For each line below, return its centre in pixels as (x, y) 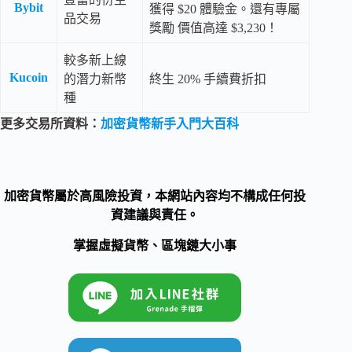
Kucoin (29, 78)
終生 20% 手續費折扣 (208, 79)
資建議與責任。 (155, 215)
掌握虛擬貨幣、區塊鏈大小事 (155, 246)
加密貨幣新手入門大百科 (170, 124)
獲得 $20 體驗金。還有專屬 (225, 9)
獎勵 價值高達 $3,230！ (214, 28)
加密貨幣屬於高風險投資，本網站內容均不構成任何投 (155, 196)
